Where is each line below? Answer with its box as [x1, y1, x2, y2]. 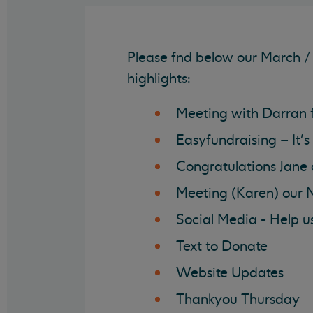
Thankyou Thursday [176, 291, 300, 308]
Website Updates [176, 265, 284, 282]
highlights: [127, 71, 191, 87]
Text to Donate [176, 238, 268, 255]
